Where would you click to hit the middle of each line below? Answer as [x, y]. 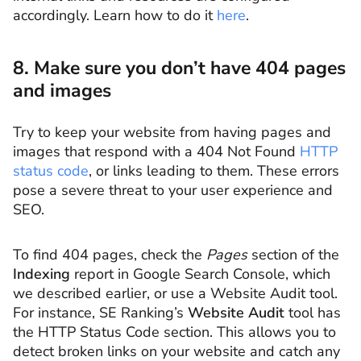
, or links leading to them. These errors [214, 171]
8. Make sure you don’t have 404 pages [179, 68]
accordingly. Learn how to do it [115, 16]
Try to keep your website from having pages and [172, 133]
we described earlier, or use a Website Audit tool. [175, 293]
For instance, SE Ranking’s [100, 312]
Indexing [41, 274]
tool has [315, 312]
